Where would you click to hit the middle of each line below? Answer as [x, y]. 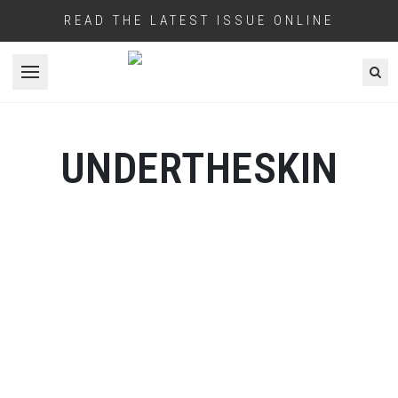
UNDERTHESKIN [199, 168]
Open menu [64, 81]
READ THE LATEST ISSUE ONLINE [199, 20]
